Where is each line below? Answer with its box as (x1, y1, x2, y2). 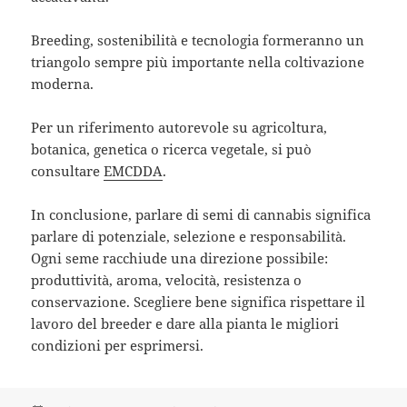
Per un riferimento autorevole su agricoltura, (31, 118, 328, 137)
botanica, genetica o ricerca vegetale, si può (31, 140, 313, 159)
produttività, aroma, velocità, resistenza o (31, 271, 303, 290)
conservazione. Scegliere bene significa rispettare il (31, 293, 366, 312)
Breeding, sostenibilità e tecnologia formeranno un (31, 31, 365, 50)
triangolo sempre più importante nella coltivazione (31, 53, 365, 72)
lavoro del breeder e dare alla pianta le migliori (31, 314, 340, 333)
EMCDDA (104, 162, 164, 181)
